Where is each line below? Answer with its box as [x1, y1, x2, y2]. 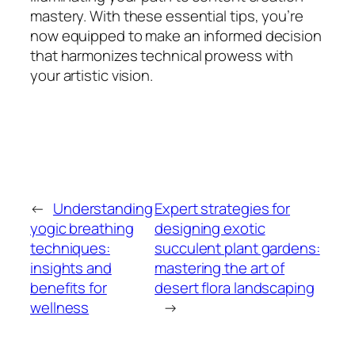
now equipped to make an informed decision [30, 25, 322, 46]
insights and [30, 257, 112, 278]
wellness [30, 296, 90, 318]
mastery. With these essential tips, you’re [30, 6, 303, 26]
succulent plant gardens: [155, 237, 320, 258]
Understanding [52, 197, 153, 219]
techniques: [30, 237, 110, 258]
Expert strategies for [155, 197, 291, 219]
